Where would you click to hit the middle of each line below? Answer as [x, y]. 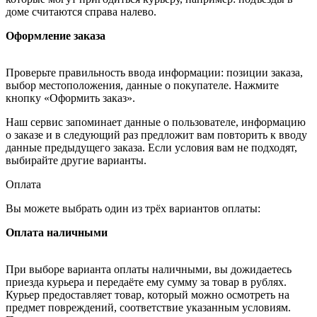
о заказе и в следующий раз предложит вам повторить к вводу [156, 134]
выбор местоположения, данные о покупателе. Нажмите [142, 85]
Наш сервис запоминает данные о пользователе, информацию [156, 122]
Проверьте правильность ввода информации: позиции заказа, [154, 72]
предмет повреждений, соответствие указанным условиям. [148, 307]
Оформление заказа [56, 35]
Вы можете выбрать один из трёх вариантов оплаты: [133, 208]
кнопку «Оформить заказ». [70, 98]
